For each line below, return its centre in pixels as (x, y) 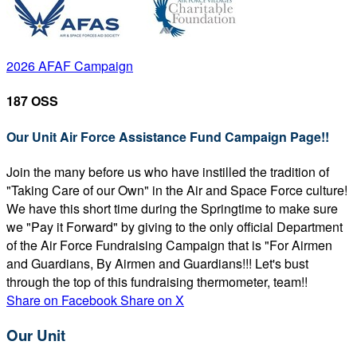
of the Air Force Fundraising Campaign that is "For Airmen (169, 245)
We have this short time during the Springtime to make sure (172, 208)
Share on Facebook (62, 300)
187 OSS (32, 101)
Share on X (152, 300)
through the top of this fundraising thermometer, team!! (157, 281)
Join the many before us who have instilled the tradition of (168, 171)
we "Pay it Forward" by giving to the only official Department (175, 226)
